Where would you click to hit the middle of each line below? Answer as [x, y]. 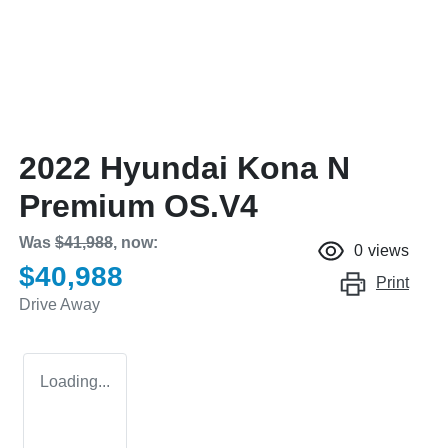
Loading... [75, 381]
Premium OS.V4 [138, 205]
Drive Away [59, 304]
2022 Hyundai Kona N [184, 167]
